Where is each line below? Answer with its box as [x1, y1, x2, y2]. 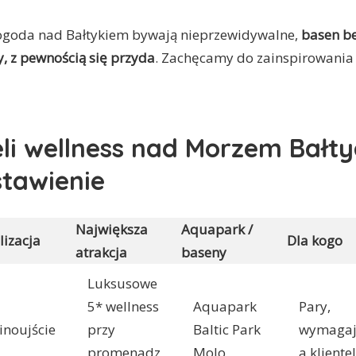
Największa [75, 220, 148, 239]
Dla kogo [287, 231, 342, 250]
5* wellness [87, 297, 159, 316]
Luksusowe [87, 274, 157, 293]
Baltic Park [193, 320, 261, 339]
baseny [181, 243, 226, 262]
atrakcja [75, 243, 127, 262]
